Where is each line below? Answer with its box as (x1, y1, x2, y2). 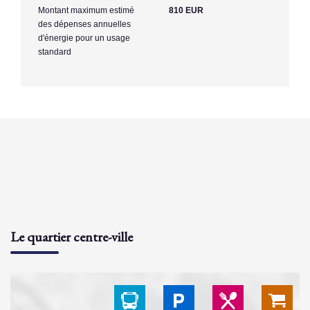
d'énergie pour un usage (38, 33, 130, 43)
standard (38, 46, 71, 57)
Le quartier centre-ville (10, 227, 133, 246)
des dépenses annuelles (38, 19, 131, 29)
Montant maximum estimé (38, 5, 134, 15)
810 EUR (169, 5, 203, 15)
